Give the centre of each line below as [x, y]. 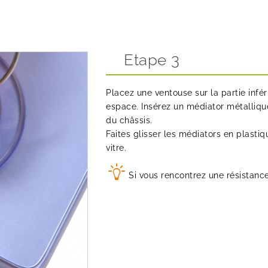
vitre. [116, 147]
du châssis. [129, 120]
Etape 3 [152, 60]
